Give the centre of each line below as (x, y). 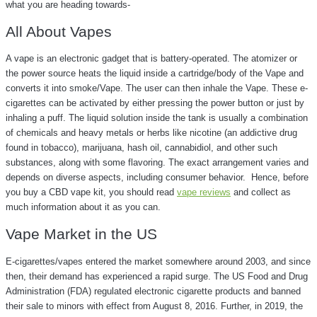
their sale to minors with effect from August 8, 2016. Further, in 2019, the (154, 306)
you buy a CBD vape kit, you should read (91, 192)
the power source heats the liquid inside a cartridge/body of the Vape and (155, 74)
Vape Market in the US (83, 234)
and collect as (261, 192)
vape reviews (204, 192)
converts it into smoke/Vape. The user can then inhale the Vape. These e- (157, 88)
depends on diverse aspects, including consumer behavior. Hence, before (157, 178)
